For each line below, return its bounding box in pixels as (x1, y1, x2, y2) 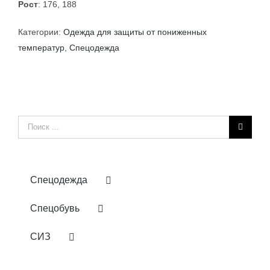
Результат (17, 118, 55, 128)
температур (18, 42, 64, 52)
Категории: (18, 27, 63, 37)
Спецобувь (30, 202, 80, 213)
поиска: (17, 133, 47, 143)
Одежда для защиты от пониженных (63, 27, 207, 37)
